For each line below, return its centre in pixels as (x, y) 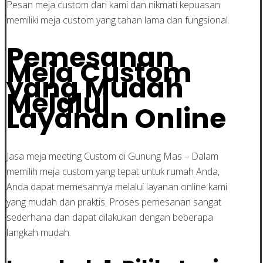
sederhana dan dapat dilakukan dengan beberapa (110, 217)
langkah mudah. (39, 232)
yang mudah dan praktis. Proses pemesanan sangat (114, 202)
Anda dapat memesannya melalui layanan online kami (117, 186)
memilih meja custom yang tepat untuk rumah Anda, (113, 171)
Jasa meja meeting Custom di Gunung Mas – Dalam (112, 156)
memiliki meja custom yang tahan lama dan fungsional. (118, 20)
